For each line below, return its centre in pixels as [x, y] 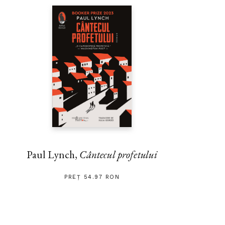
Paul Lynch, [53, 154]
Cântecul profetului [119, 154]
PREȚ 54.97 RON [92, 177]
